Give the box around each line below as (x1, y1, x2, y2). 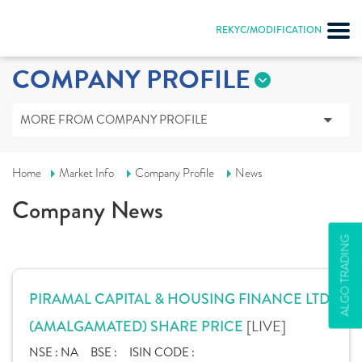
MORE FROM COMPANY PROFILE (20, 111, 208, 128)
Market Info (59, 165, 114, 181)
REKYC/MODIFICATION (216, 23, 322, 37)
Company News (12, 192, 163, 228)
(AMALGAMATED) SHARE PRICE (29, 316, 246, 337)
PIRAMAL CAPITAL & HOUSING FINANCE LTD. (29, 288, 333, 309)
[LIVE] (246, 315, 286, 337)
